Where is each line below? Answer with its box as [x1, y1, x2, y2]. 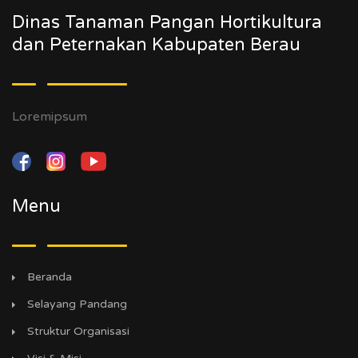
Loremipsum [12, 109, 87, 125]
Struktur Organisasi [27, 324, 129, 339]
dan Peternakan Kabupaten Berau [12, 34, 300, 56]
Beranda [27, 270, 72, 284]
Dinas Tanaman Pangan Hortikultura [12, 12, 322, 34]
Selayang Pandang [27, 297, 127, 312]
